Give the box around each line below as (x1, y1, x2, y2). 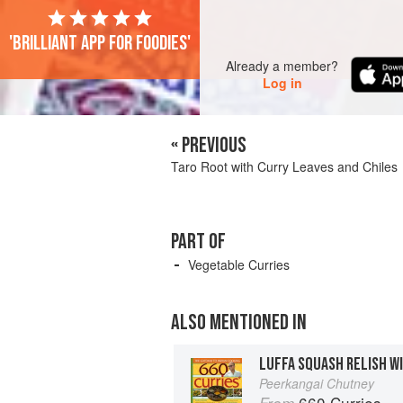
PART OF (171, 228, 226, 255)
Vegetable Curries (188, 255, 290, 273)
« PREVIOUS (171, 132, 246, 158)
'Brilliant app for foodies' (9, 31, 191, 56)
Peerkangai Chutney (259, 374, 374, 392)
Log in (262, 74, 302, 92)
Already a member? (226, 57, 339, 75)
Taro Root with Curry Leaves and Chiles (171, 157, 398, 175)
